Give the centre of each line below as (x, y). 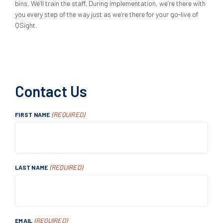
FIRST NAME (33, 114)
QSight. (26, 25)
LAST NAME (32, 167)
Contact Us (51, 91)
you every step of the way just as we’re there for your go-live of (107, 14)
